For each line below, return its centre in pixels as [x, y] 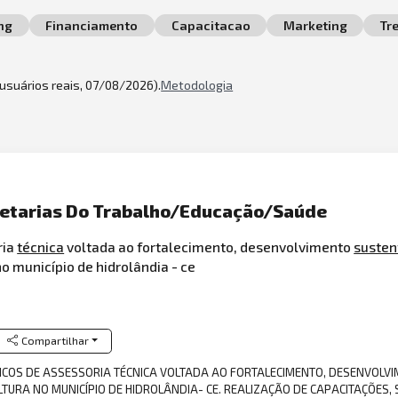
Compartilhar [55, 340]
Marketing [315, 25]
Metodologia [197, 84]
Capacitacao [211, 25]
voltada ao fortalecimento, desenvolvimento [209, 247]
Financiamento [92, 25]
